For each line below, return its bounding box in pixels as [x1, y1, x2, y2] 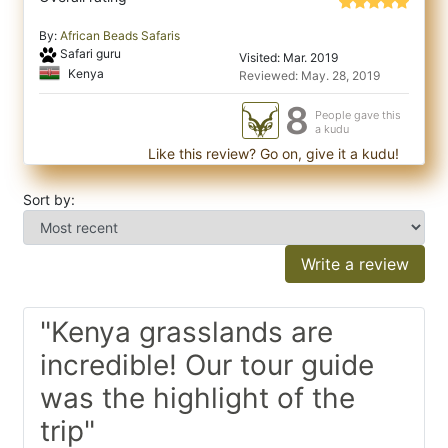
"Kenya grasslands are [40, 315, 333, 350]
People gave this [315, 108, 401, 123]
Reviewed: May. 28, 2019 [239, 68, 381, 84]
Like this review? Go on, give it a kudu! [144, 145, 399, 163]
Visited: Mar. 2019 [239, 50, 339, 66]
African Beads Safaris [60, 28, 180, 43]
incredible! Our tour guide [40, 348, 374, 383]
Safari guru [59, 46, 121, 61]
